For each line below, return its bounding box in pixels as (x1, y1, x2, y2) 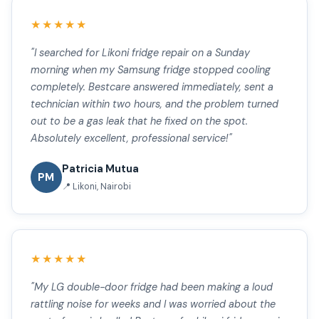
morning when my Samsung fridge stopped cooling (30, 63, 271, 77)
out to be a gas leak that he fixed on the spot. (30, 115, 248, 128)
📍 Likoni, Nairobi (61, 180, 131, 192)
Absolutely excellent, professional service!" (30, 132, 232, 145)
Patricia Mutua (61, 162, 139, 177)
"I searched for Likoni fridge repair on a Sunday (30, 46, 250, 60)
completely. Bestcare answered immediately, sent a (30, 80, 273, 94)
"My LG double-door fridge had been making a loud (30, 280, 273, 293)
